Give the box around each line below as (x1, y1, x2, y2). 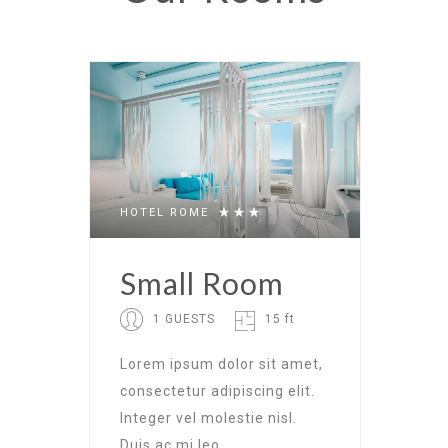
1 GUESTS (153, 311, 215, 326)
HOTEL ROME (120, 205, 209, 219)
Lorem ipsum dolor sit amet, (120, 355, 323, 372)
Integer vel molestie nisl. (120, 409, 297, 426)
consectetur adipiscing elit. (120, 382, 315, 399)
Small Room (120, 264, 284, 301)
